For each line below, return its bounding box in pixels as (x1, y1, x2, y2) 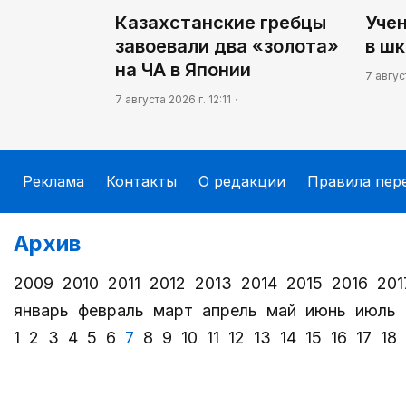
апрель (202, 301, 257, 321)
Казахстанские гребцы (115, 11, 326, 34)
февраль (78, 301, 144, 321)
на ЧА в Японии (115, 58, 251, 81)
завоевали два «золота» (115, 34, 339, 57)
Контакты (106, 171, 177, 190)
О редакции (198, 171, 285, 190)
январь (14, 301, 69, 321)
